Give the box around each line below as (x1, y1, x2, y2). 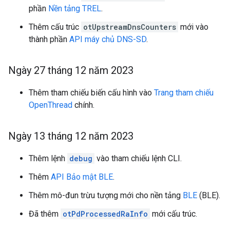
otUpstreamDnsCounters (83, 22, 176, 32)
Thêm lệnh (29, 154, 67, 163)
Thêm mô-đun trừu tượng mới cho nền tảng (29, 190, 183, 200)
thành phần (29, 34, 69, 44)
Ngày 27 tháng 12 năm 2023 (8, 64, 133, 76)
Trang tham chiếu (154, 88, 214, 98)
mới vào (178, 22, 208, 32)
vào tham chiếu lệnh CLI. (94, 154, 182, 163)
